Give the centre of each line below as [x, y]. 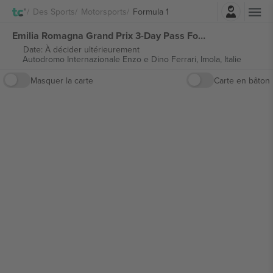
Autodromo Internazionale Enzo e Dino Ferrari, [111, 59]
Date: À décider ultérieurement [81, 49]
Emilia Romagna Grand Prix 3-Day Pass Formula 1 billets [202, 35]
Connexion [170, 8]
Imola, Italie [221, 59]
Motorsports [104, 11]
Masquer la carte [62, 80]
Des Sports [54, 11]
